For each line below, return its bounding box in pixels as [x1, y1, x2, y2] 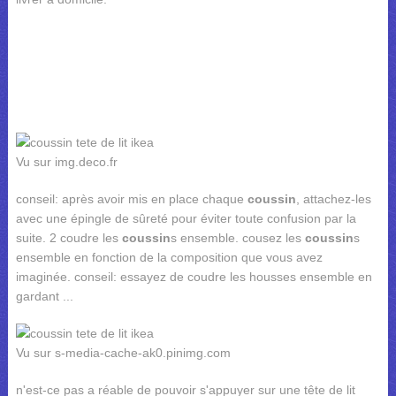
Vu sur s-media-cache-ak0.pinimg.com [15, 346, 231, 360]
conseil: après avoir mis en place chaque [15, 192, 247, 206]
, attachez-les [295, 192, 371, 206]
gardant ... [15, 289, 73, 303]
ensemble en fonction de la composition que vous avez [15, 250, 323, 264]
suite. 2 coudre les [15, 231, 122, 245]
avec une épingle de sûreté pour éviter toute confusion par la [15, 211, 356, 225]
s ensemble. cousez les [170, 231, 305, 245]
